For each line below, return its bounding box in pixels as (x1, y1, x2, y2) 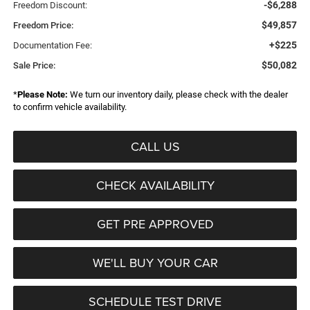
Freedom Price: (12, 19, 73, 30)
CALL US (130, 137, 180, 155)
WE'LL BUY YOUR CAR (92, 253, 218, 271)
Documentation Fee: (12, 39, 92, 51)
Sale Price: (12, 60, 55, 71)
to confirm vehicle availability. (12, 101, 127, 112)
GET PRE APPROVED (96, 215, 214, 232)
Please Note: (17, 89, 68, 100)
